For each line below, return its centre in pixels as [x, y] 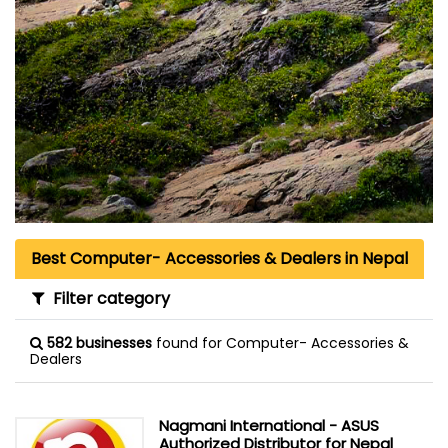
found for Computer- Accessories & [280, 343]
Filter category [107, 299]
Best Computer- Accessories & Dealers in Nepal [219, 259]
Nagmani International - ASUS [269, 426]
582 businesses [99, 343]
